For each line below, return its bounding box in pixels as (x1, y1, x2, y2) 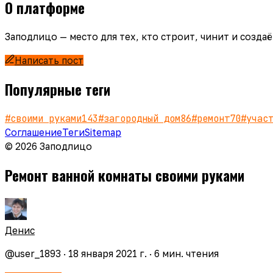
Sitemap (85, 127, 121, 138)
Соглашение (5, 127, 62, 138)
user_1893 (15, 248, 61, 260)
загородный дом (104, 112, 180, 126)
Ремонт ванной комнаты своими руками (5, 165, 244, 186)
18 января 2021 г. (68, 248, 147, 260)
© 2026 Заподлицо (5, 141, 92, 152)
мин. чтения (160, 248, 219, 260)
